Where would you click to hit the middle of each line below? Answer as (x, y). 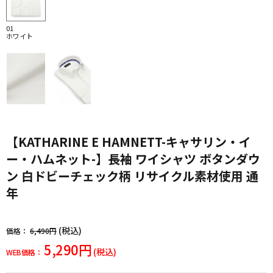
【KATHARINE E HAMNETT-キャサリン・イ (129, 141)
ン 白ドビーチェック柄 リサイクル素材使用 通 (132, 175)
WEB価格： (24, 252)
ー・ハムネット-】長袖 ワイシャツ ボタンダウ (133, 158)
